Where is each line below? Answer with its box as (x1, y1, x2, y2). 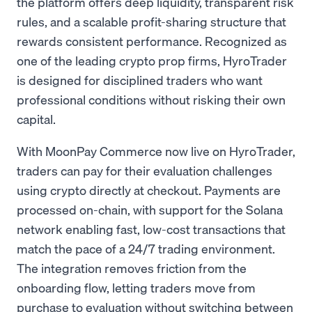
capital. (17, 111, 56, 127)
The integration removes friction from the (17, 260, 247, 276)
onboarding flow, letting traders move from (17, 279, 256, 295)
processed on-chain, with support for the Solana (17, 201, 283, 217)
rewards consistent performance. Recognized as (17, 33, 287, 49)
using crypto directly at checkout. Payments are (17, 182, 281, 198)
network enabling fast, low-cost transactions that (17, 221, 286, 237)
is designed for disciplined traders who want (17, 72, 263, 88)
